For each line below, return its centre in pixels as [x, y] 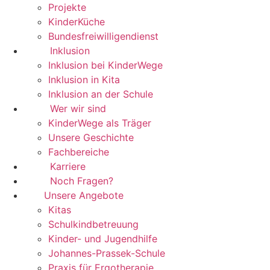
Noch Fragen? [82, 181]
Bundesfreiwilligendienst [103, 36]
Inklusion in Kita [84, 80]
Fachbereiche [79, 152]
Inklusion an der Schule [101, 94]
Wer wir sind [78, 108]
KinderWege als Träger [100, 123]
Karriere [68, 166]
